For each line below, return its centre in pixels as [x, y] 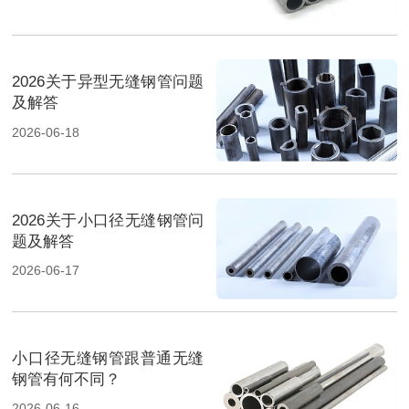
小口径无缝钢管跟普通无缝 [108, 358]
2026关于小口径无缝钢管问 [108, 220]
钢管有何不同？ [67, 379]
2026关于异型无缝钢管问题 [108, 82]
